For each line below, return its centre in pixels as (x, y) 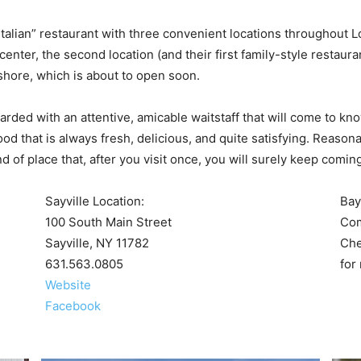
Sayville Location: (95, 201)
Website (68, 284)
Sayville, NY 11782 (97, 243)
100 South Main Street (108, 222)
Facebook (73, 305)
